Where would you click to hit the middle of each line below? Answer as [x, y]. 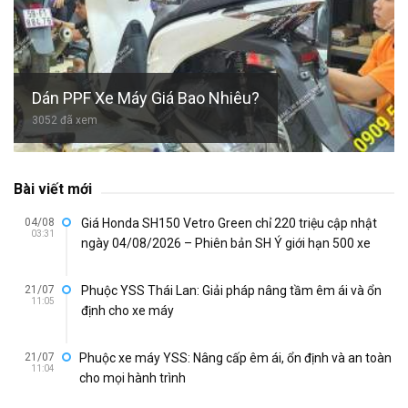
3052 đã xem [65, 121]
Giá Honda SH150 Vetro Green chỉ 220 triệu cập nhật [229, 224]
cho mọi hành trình [133, 378]
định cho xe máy [127, 311]
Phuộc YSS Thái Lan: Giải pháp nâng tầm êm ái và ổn [231, 291]
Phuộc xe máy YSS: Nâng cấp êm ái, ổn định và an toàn [235, 358]
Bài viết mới [53, 189]
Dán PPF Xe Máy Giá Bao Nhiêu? [146, 98]
